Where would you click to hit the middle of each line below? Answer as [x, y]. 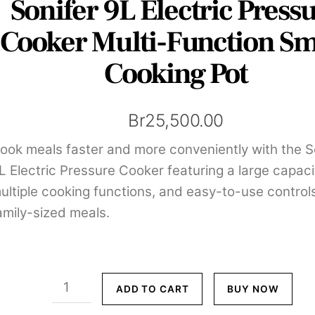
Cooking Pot [176, 74]
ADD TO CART [153, 289]
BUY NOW [253, 289]
